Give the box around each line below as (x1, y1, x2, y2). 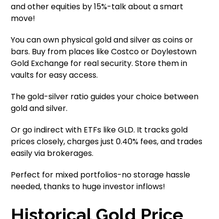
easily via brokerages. (11, 147, 94, 159)
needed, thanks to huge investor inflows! (11, 180, 166, 192)
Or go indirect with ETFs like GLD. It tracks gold (11, 124, 188, 135)
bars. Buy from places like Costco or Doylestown (11, 45, 197, 57)
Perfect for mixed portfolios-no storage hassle (11, 169, 191, 180)
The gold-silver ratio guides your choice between (11, 90, 199, 102)
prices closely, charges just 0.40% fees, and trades (11, 135, 203, 147)
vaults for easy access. (11, 69, 98, 81)
